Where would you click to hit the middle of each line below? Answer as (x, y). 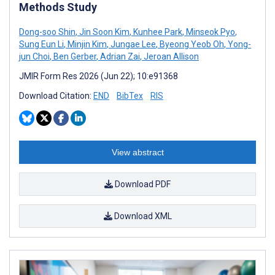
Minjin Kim (86, 45)
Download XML (142, 216)
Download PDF (142, 184)
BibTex (130, 96)
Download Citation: (56, 96)
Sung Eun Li (41, 45)
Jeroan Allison (170, 57)
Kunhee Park (157, 32)
